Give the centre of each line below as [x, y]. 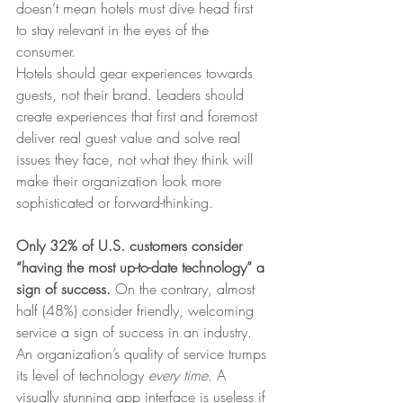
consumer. [46, 51]
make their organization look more [121, 180]
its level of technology [82, 375]
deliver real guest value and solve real [130, 137]
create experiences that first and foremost [139, 116]
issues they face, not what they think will [137, 159]
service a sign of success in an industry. [136, 331]
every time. [183, 375]
